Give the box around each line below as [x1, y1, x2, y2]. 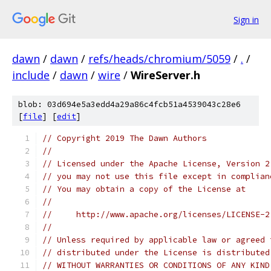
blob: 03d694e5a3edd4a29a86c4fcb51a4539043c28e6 [18, 99, 241, 109]
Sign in [233, 13, 259, 25]
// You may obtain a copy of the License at [42, 184, 246, 194]
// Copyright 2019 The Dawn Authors [42, 133, 207, 143]
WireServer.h [131, 68, 200, 82]
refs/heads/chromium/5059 [88, 51, 230, 66]
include [12, 68, 50, 82]
